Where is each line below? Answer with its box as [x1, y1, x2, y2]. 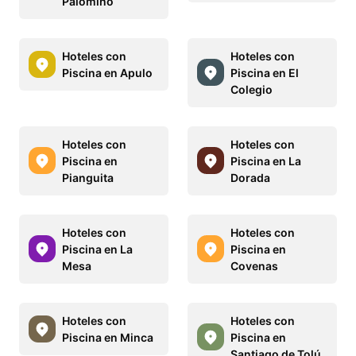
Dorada [230, 170, 270, 184]
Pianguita [62, 170, 114, 184]
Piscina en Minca [62, 330, 153, 344]
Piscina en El [230, 65, 299, 79]
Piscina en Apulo [62, 65, 153, 79]
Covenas [230, 258, 278, 273]
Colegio [230, 82, 273, 96]
